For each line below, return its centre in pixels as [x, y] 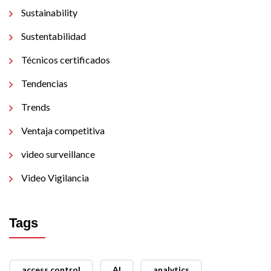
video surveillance [58, 154]
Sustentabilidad [54, 36]
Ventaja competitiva [63, 130]
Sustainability [49, 12]
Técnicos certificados [66, 60]
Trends [36, 107]
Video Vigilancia [55, 178]
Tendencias [44, 83]
